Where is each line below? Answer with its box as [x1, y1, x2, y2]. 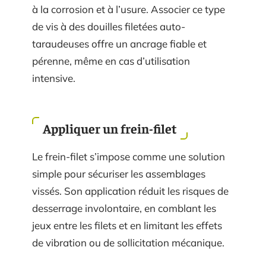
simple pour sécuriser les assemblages [32, 167, 205, 180]
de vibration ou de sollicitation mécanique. [32, 236, 224, 249]
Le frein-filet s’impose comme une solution [32, 150, 225, 163]
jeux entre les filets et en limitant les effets [32, 218, 222, 232]
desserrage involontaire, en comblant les [32, 201, 216, 214]
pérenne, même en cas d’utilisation [32, 55, 190, 68]
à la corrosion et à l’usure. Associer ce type [32, 3, 225, 16]
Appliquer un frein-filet [43, 119, 177, 137]
